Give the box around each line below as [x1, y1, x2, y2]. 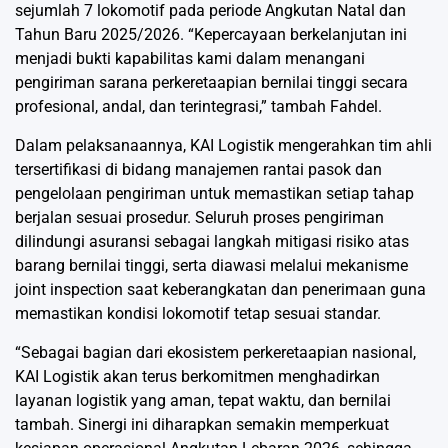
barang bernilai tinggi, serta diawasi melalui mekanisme [15, 256, 408, 276]
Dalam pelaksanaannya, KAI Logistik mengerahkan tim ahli [15, 136, 432, 156]
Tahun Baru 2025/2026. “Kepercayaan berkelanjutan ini [15, 25, 407, 45]
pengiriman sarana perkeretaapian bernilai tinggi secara [15, 73, 408, 93]
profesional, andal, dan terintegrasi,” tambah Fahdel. [15, 97, 382, 117]
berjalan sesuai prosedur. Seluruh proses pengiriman [15, 208, 384, 228]
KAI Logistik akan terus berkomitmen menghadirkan [15, 367, 380, 387]
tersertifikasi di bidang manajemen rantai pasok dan [15, 160, 382, 180]
